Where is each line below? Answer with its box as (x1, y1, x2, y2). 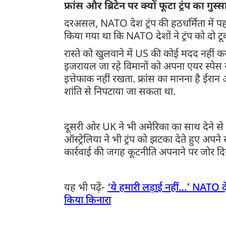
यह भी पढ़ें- (64, 181, 107, 195)
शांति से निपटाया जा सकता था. (64, 85, 178, 99)
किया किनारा (64, 194, 111, 207)
